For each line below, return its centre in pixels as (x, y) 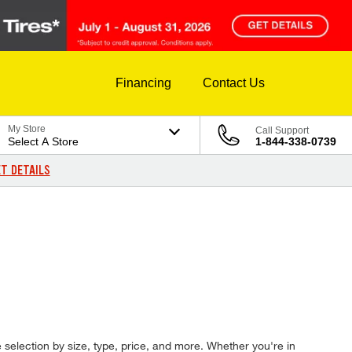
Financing (143, 83)
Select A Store (44, 142)
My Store (27, 129)
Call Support (282, 131)
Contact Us (234, 83)
